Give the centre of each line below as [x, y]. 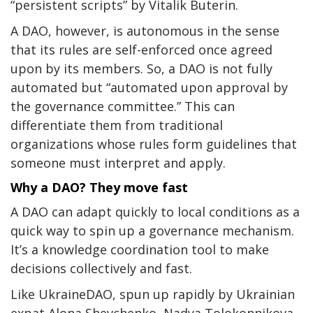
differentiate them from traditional [117, 125]
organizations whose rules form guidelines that [154, 144]
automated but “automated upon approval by [149, 88]
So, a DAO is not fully [210, 69]
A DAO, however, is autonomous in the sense [145, 31]
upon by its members [75, 69]
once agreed [235, 50]
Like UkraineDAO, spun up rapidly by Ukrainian [153, 294]
